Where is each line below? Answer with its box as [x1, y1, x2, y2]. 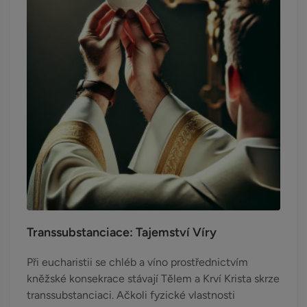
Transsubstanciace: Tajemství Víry [27, 225, 217, 240]
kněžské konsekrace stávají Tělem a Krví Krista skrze [27, 272, 280, 285]
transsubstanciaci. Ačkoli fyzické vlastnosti [27, 288, 235, 302]
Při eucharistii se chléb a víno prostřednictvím [27, 256, 248, 269]
